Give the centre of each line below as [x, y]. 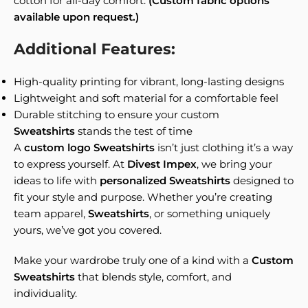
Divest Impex [162, 164]
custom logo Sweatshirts [91, 147]
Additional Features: [95, 49]
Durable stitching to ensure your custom [117, 114]
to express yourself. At [70, 164]
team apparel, [51, 213]
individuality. [45, 293]
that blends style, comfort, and [155, 277]
